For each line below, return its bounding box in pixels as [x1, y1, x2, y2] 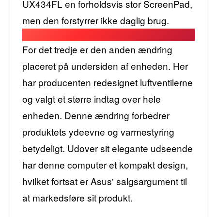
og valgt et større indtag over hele [22, 92, 161, 105]
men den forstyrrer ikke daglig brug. [22, 13, 169, 27]
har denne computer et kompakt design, [22, 157, 188, 171]
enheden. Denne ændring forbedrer [22, 108, 170, 122]
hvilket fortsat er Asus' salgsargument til [22, 174, 187, 187]
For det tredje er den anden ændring [22, 42, 172, 56]
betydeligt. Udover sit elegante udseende [22, 141, 193, 155]
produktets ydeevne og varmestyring [22, 124, 174, 138]
